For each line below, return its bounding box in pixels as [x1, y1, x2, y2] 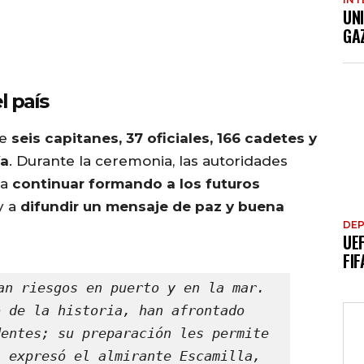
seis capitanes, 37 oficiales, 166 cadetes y [11, 129, 317, 146]
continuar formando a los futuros [12, 175, 260, 192]
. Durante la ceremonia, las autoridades [9, 152, 288, 169]
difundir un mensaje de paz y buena [20, 197, 284, 214]
